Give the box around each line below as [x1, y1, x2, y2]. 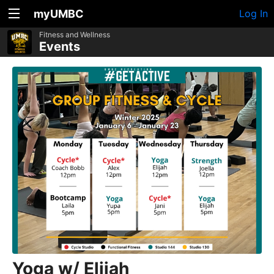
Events [39, 39, 80, 54]
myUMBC [34, 7, 84, 20]
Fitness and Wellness [39, 30, 110, 39]
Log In [239, 7, 268, 20]
